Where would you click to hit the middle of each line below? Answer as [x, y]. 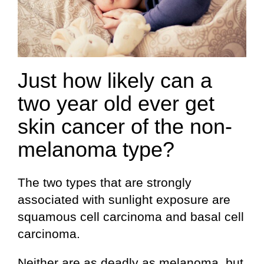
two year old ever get [116, 103]
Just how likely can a [115, 80]
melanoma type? [96, 149]
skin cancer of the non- [125, 126]
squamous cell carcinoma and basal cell [131, 216]
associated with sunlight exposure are [124, 199]
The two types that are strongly [105, 182]
